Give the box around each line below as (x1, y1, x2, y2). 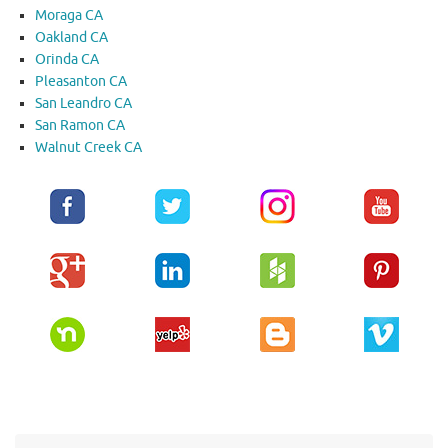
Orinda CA (35, 50, 99, 68)
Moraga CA (35, 6, 103, 24)
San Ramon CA (35, 116, 125, 134)
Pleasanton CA (35, 72, 127, 90)
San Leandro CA (35, 94, 132, 112)
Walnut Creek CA (35, 138, 142, 156)
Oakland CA (35, 28, 108, 46)
